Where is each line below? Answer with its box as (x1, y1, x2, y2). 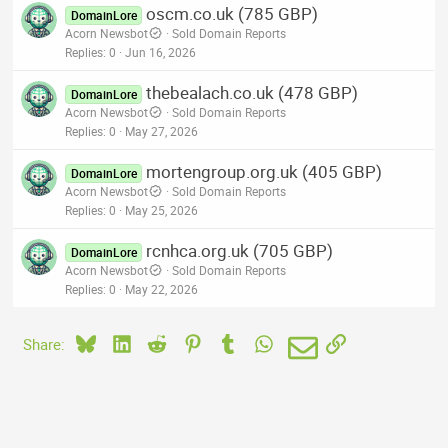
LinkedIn (130, 331, 187, 352)
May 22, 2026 (125, 280, 199, 297)
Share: (23, 333, 66, 354)
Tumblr (237, 331, 284, 352)
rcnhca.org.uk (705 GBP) (145, 238, 333, 262)
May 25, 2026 (125, 201, 199, 218)
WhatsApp (272, 331, 341, 352)
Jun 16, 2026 (125, 43, 197, 60)
